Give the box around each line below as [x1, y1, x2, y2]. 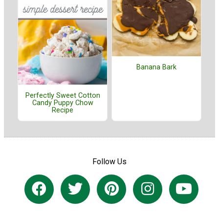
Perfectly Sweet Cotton [25, 91, 100, 100]
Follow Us [92, 157, 127, 167]
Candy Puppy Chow [32, 98, 93, 107]
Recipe [52, 106, 73, 114]
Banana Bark [136, 63, 176, 71]
